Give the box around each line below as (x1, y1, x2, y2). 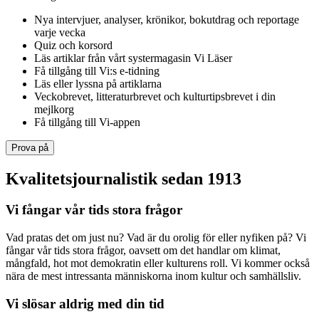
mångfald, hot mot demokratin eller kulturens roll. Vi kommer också (6, 257, 310, 270)
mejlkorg (34, 103, 74, 115)
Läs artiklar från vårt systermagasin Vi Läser (34, 51, 232, 64)
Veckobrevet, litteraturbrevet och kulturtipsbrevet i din (34, 90, 276, 103)
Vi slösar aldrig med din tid (6, 296, 164, 311)
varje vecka (34, 26, 85, 38)
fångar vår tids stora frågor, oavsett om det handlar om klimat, (6, 244, 281, 257)
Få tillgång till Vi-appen (34, 115, 140, 128)
